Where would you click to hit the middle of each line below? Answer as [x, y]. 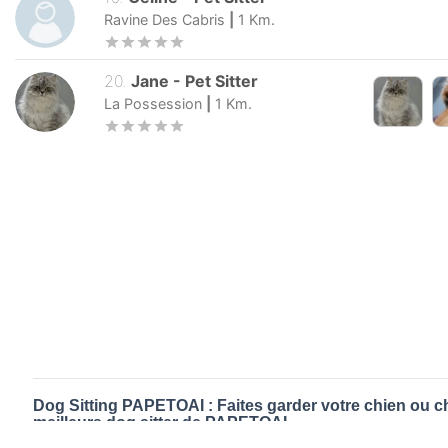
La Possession [153, 104]
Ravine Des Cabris [164, 20]
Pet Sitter [222, 81]
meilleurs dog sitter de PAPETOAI [160, 422]
